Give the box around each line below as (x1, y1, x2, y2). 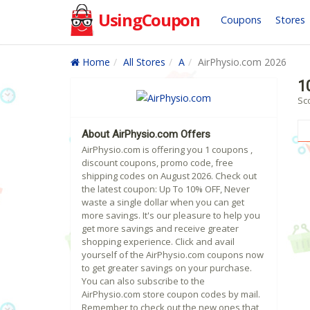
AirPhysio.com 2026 (198, 55, 286, 69)
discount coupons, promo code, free (82, 156, 233, 170)
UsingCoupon (98, 8, 200, 31)
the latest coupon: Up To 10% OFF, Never (82, 183, 250, 196)
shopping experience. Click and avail (82, 235, 235, 248)
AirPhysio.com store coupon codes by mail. (82, 288, 260, 301)
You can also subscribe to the (82, 275, 205, 288)
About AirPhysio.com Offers (82, 128, 210, 141)
